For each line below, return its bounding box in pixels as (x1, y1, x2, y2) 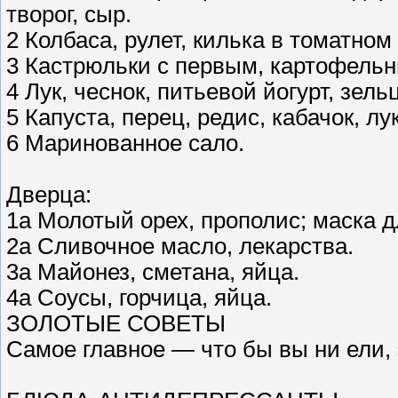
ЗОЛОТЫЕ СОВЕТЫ (6, 311, 226, 337)
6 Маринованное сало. (6, 131, 244, 156)
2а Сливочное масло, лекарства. (6, 234, 354, 259)
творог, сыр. (6, 2, 131, 28)
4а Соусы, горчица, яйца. (6, 285, 272, 311)
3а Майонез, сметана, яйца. (6, 259, 299, 285)
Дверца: (6, 182, 92, 208)
